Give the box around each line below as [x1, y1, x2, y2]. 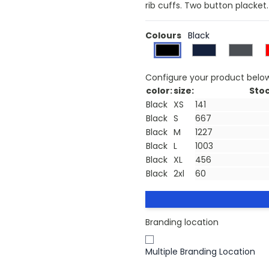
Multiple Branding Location [145, 246, 255, 258]
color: [145, 84, 172, 97]
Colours [145, 29, 181, 41]
